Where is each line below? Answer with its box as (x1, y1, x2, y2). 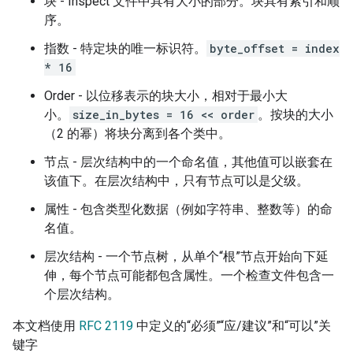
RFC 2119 (79, 318, 133, 334)
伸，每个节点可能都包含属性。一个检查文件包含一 (44, 268, 334, 284)
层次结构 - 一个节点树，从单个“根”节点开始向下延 (44, 249, 329, 265)
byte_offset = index (210, 41, 340, 57)
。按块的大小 (258, 107, 333, 123)
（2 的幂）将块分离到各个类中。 (44, 126, 231, 142)
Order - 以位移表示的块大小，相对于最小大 (44, 88, 288, 104)
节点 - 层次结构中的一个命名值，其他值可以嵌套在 (44, 154, 333, 170)
